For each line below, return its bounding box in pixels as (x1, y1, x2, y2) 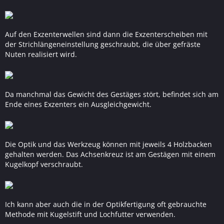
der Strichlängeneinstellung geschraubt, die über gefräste (5, 39, 200, 49)
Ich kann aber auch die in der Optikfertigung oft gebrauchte (5, 199, 206, 209)
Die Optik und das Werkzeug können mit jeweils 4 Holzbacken (5, 139, 212, 149)
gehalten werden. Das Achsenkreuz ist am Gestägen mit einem (5, 149, 215, 159)
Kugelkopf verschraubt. (5, 159, 83, 169)
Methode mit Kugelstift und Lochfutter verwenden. (5, 209, 175, 219)
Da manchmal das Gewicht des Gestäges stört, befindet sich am (5, 89, 218, 99)
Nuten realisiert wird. (5, 49, 77, 59)
